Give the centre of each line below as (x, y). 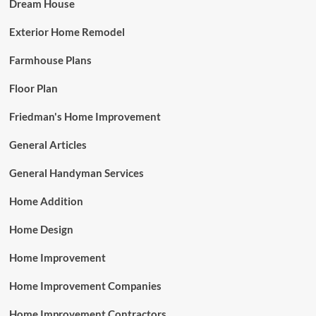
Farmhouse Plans (50, 60)
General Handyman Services (76, 173)
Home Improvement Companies (85, 286)
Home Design (41, 229)
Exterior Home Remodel (67, 32)
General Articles (48, 145)
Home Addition (46, 201)
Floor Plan (33, 88)
